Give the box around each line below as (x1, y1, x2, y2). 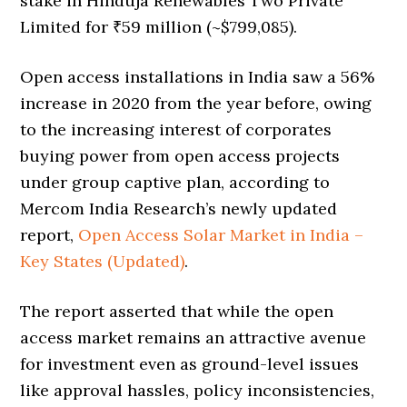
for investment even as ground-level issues (20, 352, 360, 374)
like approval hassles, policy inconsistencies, (20, 379, 375, 401)
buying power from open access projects (20, 144, 341, 166)
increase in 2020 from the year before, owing (20, 92, 372, 114)
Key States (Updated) (20, 250, 185, 272)
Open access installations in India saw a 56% (20, 65, 375, 87)
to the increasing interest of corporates (20, 118, 333, 140)
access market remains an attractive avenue (20, 326, 367, 348)
